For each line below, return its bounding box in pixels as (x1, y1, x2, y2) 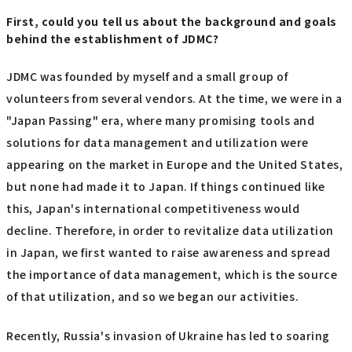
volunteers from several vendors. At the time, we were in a (6, 90, 343, 106)
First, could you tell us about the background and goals (6, 13, 337, 30)
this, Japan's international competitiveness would (6, 200, 300, 216)
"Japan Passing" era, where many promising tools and (6, 112, 315, 128)
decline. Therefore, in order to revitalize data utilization (6, 222, 335, 238)
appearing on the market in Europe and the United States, (6, 156, 343, 172)
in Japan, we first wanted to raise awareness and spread (6, 244, 331, 260)
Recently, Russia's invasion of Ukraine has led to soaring (6, 328, 330, 344)
